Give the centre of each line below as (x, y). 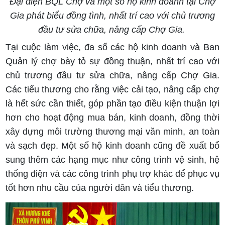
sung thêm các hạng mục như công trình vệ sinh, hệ (113, 160)
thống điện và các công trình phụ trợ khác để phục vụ (113, 174)
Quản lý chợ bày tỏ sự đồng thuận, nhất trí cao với (113, 62)
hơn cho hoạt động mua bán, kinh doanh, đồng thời (113, 118)
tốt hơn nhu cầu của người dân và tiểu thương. (100, 188)
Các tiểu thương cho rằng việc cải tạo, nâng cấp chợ (113, 90)
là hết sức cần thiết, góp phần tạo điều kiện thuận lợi (113, 104)
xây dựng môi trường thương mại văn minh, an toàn (113, 132)
